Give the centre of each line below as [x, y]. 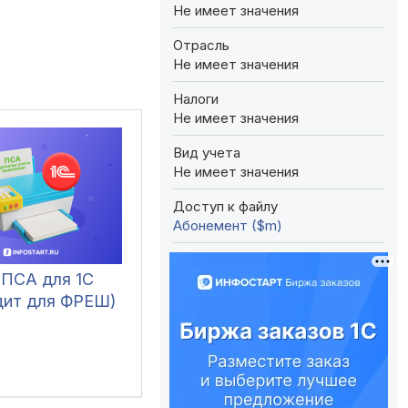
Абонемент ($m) [228, 225]
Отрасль [201, 45]
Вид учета [207, 152]
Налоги [196, 98]
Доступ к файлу [225, 206]
